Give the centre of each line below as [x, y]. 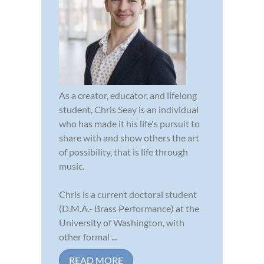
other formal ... [88, 237]
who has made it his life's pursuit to [129, 124]
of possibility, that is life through [123, 152]
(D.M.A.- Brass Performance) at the [129, 209]
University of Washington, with [122, 223]
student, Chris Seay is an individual [129, 110]
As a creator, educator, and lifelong [128, 95]
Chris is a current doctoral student [128, 194]
